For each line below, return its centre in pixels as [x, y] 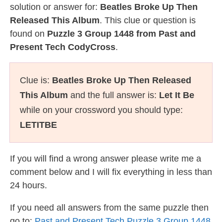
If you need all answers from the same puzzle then [109, 208]
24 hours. [28, 185]
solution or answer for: [55, 7]
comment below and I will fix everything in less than [111, 172]
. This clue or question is [148, 20]
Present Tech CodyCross [63, 47]
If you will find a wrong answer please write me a [106, 159]
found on [28, 34]
